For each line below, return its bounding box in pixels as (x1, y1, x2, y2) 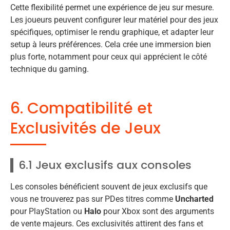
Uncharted (175, 194, 214, 204)
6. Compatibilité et (10, 98, 152, 120)
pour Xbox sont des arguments (101, 206, 214, 217)
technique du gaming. (10, 64, 89, 74)
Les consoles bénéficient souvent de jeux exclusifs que (10, 182, 207, 192)
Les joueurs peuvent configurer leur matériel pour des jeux (10, 15, 218, 25)
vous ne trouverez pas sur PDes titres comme (10, 194, 175, 204)
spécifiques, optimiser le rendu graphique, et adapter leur (10, 27, 214, 37)
